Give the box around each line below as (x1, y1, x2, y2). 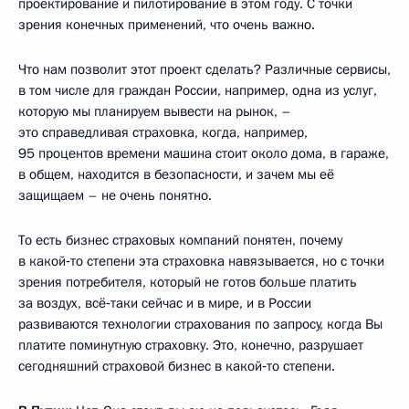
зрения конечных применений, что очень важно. (18, 15, 315, 34)
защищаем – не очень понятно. (18, 185, 212, 204)
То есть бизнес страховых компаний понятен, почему (18, 230, 342, 249)
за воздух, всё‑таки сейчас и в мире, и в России (18, 293, 311, 312)
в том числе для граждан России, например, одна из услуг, (18, 80, 377, 100)
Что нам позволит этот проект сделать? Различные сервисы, (18, 59, 391, 79)
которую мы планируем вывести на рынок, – (18, 101, 291, 121)
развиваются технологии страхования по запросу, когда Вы (18, 314, 383, 333)
